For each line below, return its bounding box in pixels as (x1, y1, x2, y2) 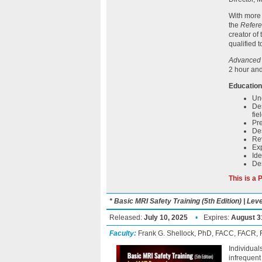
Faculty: (109, 229, 136, 237)
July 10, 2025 (144, 213, 188, 222)
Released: (109, 213, 144, 222)
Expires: (204, 213, 231, 222)
